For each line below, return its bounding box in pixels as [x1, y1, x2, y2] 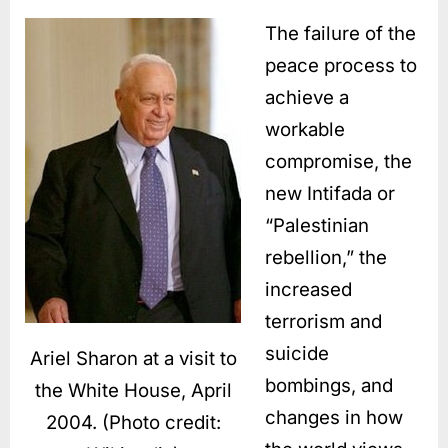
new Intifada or [265, 181, 395, 205]
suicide [265, 341, 329, 365]
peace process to [265, 53, 417, 77]
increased [265, 277, 352, 301]
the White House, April [34, 379, 232, 403]
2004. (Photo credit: [45, 411, 221, 435]
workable [265, 117, 345, 141]
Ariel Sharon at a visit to [29, 347, 237, 371]
